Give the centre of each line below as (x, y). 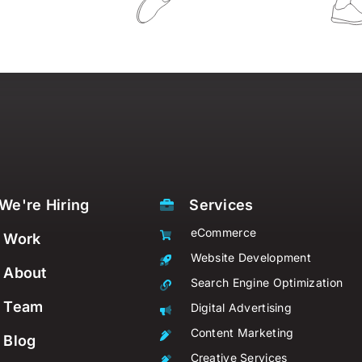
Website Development (251, 257)
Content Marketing (242, 332)
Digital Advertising (241, 307)
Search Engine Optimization (267, 282)
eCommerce (223, 232)
